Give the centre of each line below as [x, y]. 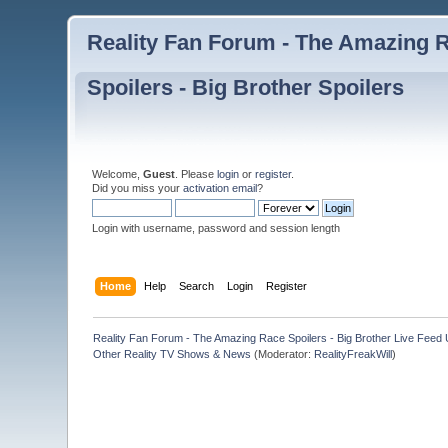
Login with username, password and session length [216, 227]
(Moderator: [283, 353]
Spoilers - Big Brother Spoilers [246, 87]
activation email [220, 187]
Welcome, [118, 173]
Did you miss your [138, 187]
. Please [196, 173]
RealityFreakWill [353, 353]
